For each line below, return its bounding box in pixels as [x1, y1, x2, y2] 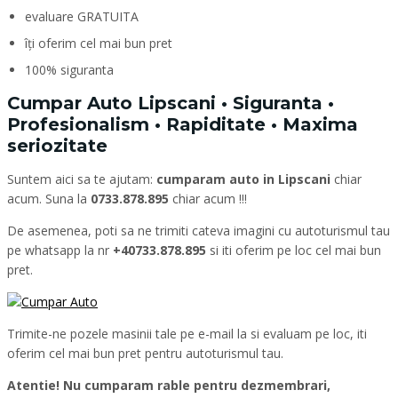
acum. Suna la [7, 190, 91, 207]
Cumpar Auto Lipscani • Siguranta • [7, 92, 334, 114]
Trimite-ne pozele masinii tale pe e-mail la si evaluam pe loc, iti [7, 325, 367, 342]
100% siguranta [25, 61, 114, 78]
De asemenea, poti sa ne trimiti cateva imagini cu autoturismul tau [7, 222, 390, 239]
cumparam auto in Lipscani [156, 171, 334, 187]
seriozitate [7, 135, 107, 156]
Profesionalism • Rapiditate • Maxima [7, 114, 358, 135]
